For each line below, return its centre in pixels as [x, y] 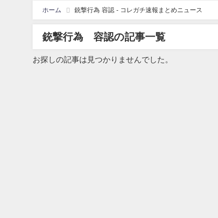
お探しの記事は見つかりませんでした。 [103, 60]
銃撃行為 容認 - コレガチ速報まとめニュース [139, 10]
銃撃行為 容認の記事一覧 [104, 37]
